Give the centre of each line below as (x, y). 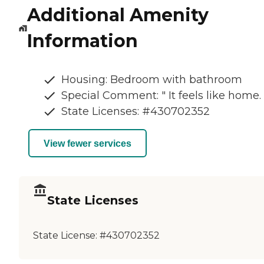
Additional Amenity (118, 15)
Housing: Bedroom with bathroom (152, 80)
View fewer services (88, 143)
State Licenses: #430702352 (136, 112)
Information (82, 41)
